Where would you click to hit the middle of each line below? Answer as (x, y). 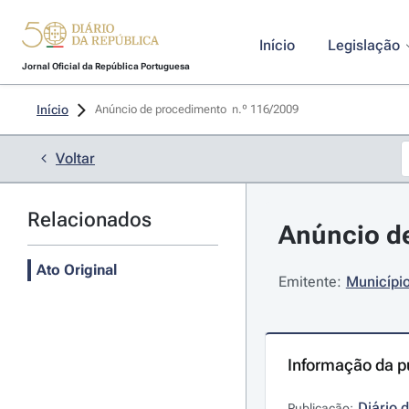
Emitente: (309, 282)
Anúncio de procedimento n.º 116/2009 (198, 109)
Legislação (363, 45)
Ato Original (77, 270)
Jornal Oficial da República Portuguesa (105, 66)
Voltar (75, 158)
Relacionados (89, 220)
